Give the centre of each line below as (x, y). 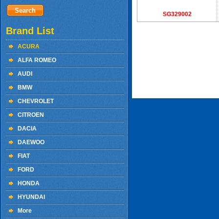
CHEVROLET (36, 101)
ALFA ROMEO (37, 60)
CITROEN (31, 115)
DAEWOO (31, 142)
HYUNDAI (31, 197)
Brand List (30, 31)
